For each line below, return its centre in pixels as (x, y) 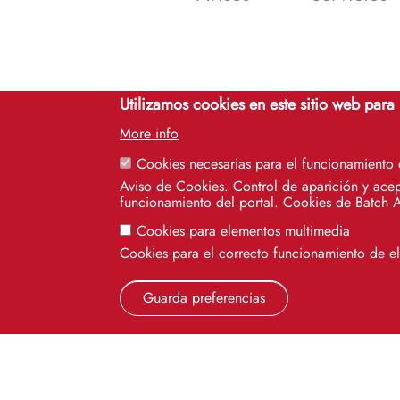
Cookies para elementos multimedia (244, 231)
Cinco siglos (220, 337)
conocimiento (227, 372)
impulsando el (228, 354)
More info (150, 133)
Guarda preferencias (204, 298)
